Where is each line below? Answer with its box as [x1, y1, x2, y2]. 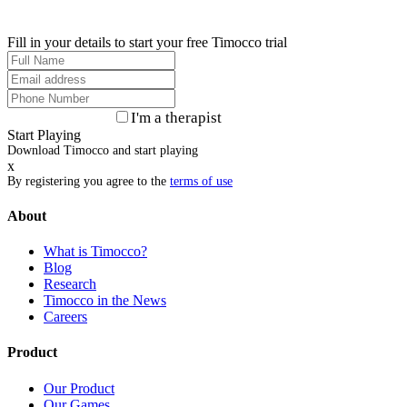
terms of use [170, 174, 233, 188]
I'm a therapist [131, 108, 222, 126]
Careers [44, 309, 87, 325]
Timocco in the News [44, 293, 166, 309]
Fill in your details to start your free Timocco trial [7, 34, 287, 50]
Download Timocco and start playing [7, 143, 198, 157]
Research [44, 276, 96, 293]
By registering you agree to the [7, 174, 170, 188]
